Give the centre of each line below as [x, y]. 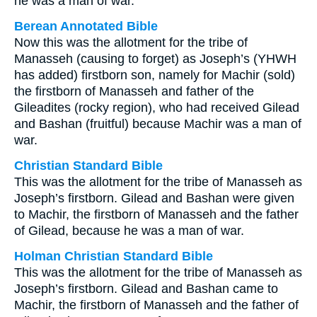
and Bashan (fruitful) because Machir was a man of [158, 124]
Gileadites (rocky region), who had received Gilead [157, 108]
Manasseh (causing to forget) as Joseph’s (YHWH [155, 59]
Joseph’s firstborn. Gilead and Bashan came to [146, 289]
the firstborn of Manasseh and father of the [134, 91]
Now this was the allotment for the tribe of [131, 42]
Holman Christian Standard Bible [114, 256]
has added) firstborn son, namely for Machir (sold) [155, 75]
